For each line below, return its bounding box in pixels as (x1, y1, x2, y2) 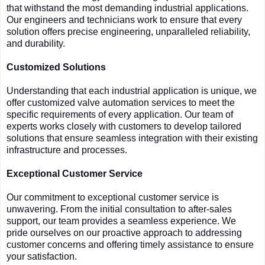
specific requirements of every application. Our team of (7, 109, 233, 120)
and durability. (7, 38, 65, 49)
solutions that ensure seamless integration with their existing (7, 133, 258, 144)
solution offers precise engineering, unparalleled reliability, (7, 27, 250, 37)
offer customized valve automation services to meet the (7, 98, 235, 108)
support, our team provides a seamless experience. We (7, 216, 236, 227)
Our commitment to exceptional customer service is (7, 192, 219, 203)
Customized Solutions (7, 62, 106, 73)
